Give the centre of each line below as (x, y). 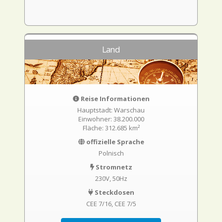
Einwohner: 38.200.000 (111, 119)
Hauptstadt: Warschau (111, 110)
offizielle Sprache (114, 142)
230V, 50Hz (111, 178)
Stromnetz (113, 167)
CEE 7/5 (125, 204)
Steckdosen (113, 192)
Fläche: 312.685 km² (111, 128)
